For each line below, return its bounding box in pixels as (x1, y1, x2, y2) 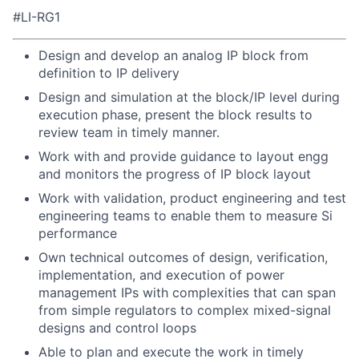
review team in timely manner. (38, 123, 220, 140)
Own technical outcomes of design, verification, (38, 248, 328, 265)
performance (38, 224, 117, 241)
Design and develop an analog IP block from (38, 46, 309, 63)
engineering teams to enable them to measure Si (38, 207, 333, 224)
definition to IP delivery (38, 64, 179, 81)
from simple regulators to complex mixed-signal (38, 301, 331, 318)
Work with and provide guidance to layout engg (38, 147, 329, 164)
